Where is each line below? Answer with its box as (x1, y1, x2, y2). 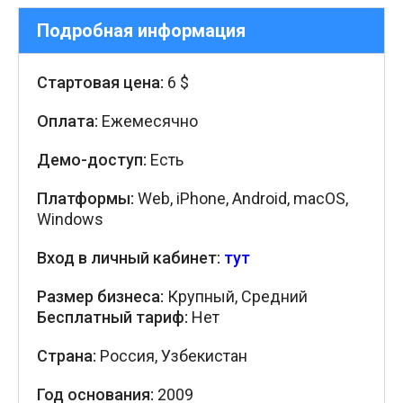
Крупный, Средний (164, 287, 308, 306)
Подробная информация (37, 20, 246, 41)
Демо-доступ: (37, 150, 147, 169)
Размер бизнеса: (37, 287, 164, 306)
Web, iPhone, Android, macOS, (134, 189, 348, 208)
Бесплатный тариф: (37, 308, 188, 327)
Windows (37, 210, 103, 228)
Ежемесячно (98, 112, 198, 130)
